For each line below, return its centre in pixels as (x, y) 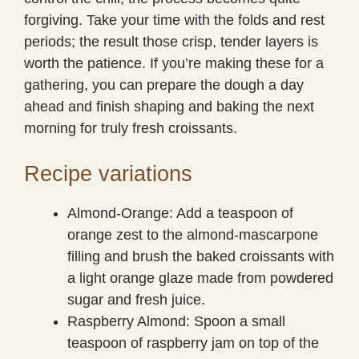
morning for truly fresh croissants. (131, 128)
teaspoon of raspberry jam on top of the (193, 343)
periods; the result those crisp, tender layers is (171, 41)
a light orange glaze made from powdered (200, 278)
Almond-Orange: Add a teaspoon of (180, 213)
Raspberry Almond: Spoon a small (176, 321)
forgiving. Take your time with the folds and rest (174, 20)
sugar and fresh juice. (136, 299)
